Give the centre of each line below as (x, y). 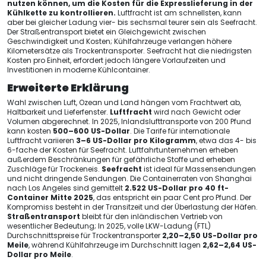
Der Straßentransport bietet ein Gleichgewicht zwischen (107, 32)
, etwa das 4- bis (226, 140)
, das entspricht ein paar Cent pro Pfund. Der (172, 197)
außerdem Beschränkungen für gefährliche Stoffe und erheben (121, 159)
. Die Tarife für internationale (180, 131)
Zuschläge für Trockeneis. (54, 169)
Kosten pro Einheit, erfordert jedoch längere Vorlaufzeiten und (116, 60)
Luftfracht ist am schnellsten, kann (179, 13)
